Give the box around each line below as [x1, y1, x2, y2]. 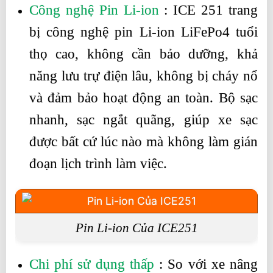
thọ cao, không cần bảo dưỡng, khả [29, 46, 258, 62]
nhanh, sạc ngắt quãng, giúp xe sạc [29, 112, 258, 128]
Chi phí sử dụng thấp [29, 256, 154, 272]
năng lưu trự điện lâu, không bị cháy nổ [29, 68, 258, 84]
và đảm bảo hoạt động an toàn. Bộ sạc [29, 90, 258, 106]
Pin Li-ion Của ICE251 [75, 221, 198, 235]
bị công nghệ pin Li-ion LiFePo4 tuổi [29, 24, 258, 40]
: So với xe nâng [154, 256, 258, 272]
